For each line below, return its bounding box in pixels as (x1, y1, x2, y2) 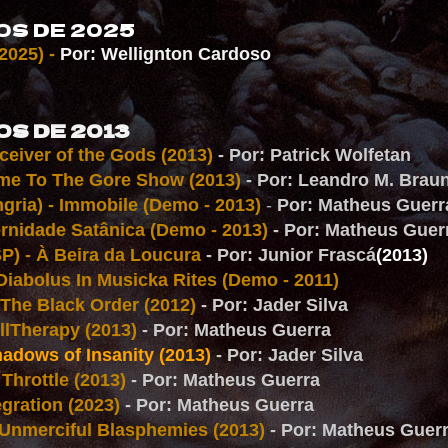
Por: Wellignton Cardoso (60, 44, 271, 64)
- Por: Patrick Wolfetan (218, 145, 411, 165)
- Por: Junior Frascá (206, 245, 376, 265)
